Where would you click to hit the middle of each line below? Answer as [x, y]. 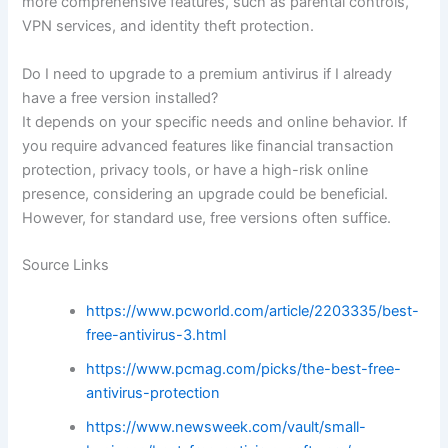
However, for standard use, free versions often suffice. [207, 217]
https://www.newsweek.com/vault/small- [226, 426]
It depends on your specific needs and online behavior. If [215, 121]
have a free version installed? [120, 97]
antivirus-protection [153, 392]
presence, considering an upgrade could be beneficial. [205, 193]
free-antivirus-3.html [156, 334]
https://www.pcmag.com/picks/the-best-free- [244, 368]
